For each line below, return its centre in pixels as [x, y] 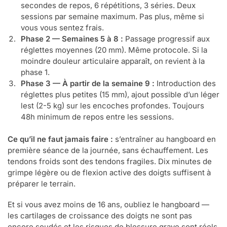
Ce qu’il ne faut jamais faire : [60, 139]
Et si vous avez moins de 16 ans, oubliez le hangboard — [108, 205]
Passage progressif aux [166, 39]
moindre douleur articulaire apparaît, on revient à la [113, 61]
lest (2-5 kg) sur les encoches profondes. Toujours [112, 106]
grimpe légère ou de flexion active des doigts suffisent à [109, 172]
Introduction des [185, 84]
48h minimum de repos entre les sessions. [97, 117]
